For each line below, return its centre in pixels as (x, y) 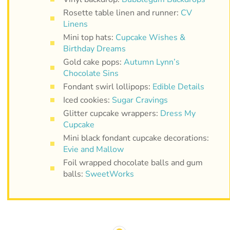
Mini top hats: (89, 38)
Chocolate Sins (91, 74)
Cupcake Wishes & (150, 38)
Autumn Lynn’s (151, 62)
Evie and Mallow (93, 150)
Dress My (178, 114)
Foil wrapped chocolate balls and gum (133, 163)
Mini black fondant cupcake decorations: (136, 138)
